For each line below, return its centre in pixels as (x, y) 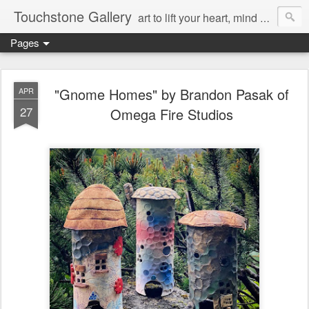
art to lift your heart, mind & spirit (199, 18)
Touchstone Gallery (73, 16)
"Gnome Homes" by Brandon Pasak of (172, 94)
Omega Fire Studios (172, 114)
